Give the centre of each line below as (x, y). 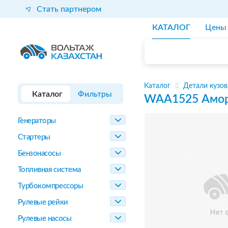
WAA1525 (171, 99)
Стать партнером (69, 9)
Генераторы (37, 121)
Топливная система (49, 170)
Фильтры (95, 94)
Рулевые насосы (45, 219)
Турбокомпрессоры (50, 186)
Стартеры (34, 137)
